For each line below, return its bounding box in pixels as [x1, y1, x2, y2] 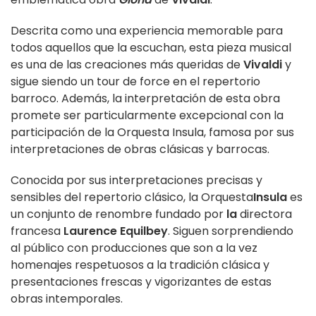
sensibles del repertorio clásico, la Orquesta [11, 189, 253, 206]
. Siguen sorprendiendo [168, 223, 293, 240]
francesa [11, 223, 63, 240]
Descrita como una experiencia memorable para [11, 23, 283, 39]
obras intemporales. [11, 291, 123, 308]
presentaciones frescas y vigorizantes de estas [11, 274, 272, 291]
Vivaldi [243, 56, 282, 73]
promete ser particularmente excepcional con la [11, 107, 284, 124]
